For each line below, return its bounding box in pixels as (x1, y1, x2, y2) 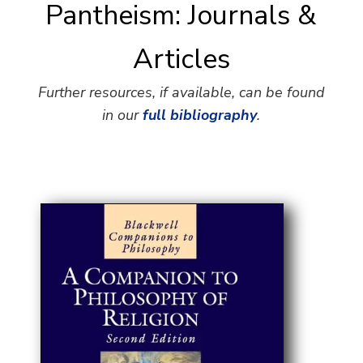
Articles (132, 41, 230, 78)
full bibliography (143, 105, 258, 125)
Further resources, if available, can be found (37, 83, 325, 102)
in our (102, 105, 143, 125)
